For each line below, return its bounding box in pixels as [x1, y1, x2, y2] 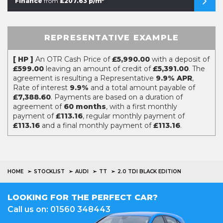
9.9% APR [156, 74, 192, 83]
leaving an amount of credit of [44, 64, 153, 73]
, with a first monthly [106, 102, 177, 111]
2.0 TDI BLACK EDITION [117, 168, 181, 175]
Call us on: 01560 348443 [7, 205, 111, 214]
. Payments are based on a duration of [51, 93, 183, 102]
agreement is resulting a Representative [13, 74, 156, 83]
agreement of [13, 102, 64, 111]
